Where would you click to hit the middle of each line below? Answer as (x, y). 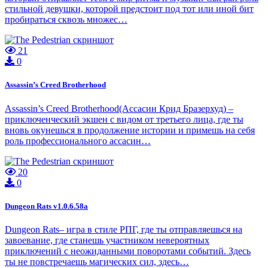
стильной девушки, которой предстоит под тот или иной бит (129, 9)
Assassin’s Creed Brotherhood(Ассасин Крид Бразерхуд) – (119, 108)
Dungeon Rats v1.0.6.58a (46, 206)
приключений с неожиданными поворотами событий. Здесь (128, 251)
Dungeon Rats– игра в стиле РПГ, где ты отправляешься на (124, 229)
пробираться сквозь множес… (66, 20)
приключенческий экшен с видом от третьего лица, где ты (124, 119)
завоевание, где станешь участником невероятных (107, 240)
